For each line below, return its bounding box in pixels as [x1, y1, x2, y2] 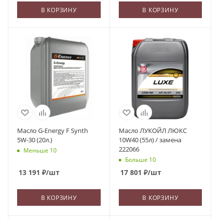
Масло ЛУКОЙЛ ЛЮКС [118, 126, 187, 135]
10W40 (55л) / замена [118, 135, 181, 144]
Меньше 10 [23, 146, 57, 154]
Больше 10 [125, 155, 156, 164]
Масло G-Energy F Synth [17, 126, 88, 135]
